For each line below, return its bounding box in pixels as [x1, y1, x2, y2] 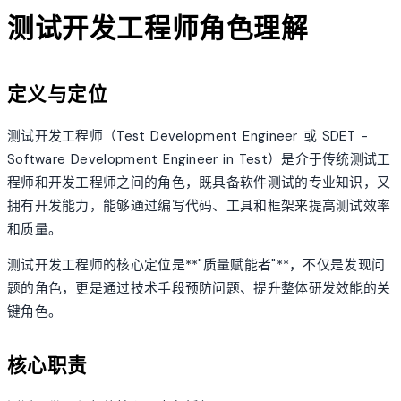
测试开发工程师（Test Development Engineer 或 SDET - [7, 126, 368, 145]
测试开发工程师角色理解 [7, 11, 309, 45]
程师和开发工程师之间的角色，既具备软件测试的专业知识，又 [7, 173, 391, 192]
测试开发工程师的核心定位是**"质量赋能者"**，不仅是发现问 [7, 256, 386, 275]
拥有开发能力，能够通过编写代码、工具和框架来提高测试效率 [7, 196, 391, 215]
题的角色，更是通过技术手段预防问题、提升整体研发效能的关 [7, 279, 391, 298]
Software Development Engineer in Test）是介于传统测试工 [7, 149, 391, 168]
